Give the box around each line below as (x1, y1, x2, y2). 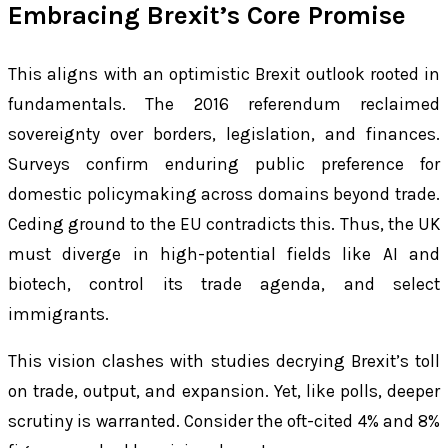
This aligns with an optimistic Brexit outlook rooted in (8, 64, 440, 85)
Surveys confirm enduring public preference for (8, 154, 440, 175)
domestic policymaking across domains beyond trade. (8, 184, 440, 205)
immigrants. (8, 304, 109, 325)
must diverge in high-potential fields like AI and (8, 244, 440, 265)
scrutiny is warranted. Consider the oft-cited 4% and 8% (8, 411, 440, 432)
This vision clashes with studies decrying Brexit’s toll (8, 351, 440, 372)
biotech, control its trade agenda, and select (8, 274, 440, 295)
